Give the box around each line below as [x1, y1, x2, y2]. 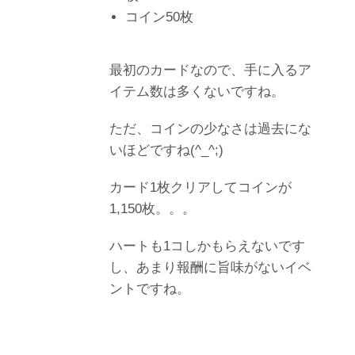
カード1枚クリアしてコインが [109, 179, 292, 195]
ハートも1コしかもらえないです [109, 238, 305, 254]
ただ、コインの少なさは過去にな [109, 120, 311, 136]
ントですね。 [109, 281, 190, 296]
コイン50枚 [125, 9, 193, 25]
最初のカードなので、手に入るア [109, 62, 311, 78]
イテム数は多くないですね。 [109, 83, 284, 99]
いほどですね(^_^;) [109, 142, 223, 158]
